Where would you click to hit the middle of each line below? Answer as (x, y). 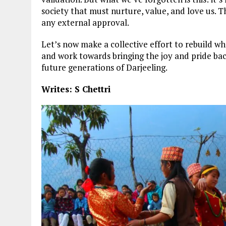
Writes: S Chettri (76, 89)
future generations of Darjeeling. (104, 67)
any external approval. (85, 22)
